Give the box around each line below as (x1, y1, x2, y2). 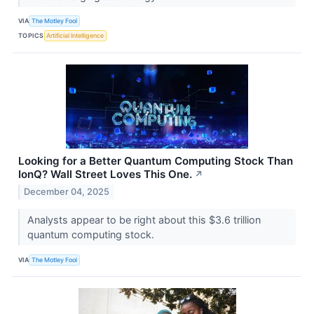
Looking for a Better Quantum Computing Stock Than (18, 153, 293, 168)
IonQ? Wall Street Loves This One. (18, 167, 192, 181)
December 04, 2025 (24, 186, 110, 198)
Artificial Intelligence (46, 32, 104, 40)
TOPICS (18, 32, 44, 40)
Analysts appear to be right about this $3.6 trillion (27, 214, 261, 226)
